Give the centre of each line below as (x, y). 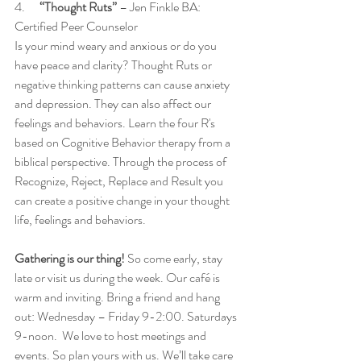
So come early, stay (175, 259)
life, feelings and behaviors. (80, 220)
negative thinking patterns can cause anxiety (123, 85)
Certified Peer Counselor (76, 27)
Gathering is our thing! (70, 259)
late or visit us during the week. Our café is (118, 278)
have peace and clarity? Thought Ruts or (114, 65)
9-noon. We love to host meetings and (112, 336)
